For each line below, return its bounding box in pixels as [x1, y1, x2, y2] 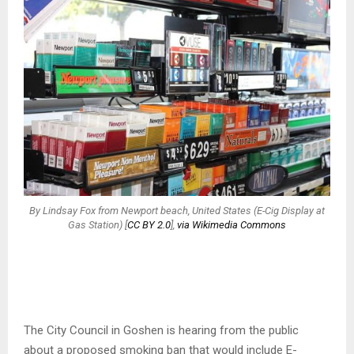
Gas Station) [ [68, 218, 127, 231]
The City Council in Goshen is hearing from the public [24, 323, 299, 338]
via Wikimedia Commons [177, 218, 286, 231]
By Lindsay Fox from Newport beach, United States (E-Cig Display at [29, 204, 325, 217]
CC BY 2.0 [127, 218, 171, 231]
